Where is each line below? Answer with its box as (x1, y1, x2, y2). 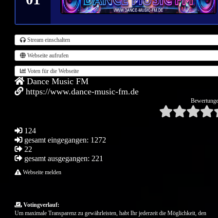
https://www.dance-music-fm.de (23, 86, 139, 96)
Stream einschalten (26, 36, 70, 43)
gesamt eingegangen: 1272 (22, 135, 106, 144)
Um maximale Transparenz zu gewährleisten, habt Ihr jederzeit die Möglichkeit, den (15, 209, 206, 217)
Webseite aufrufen (26, 52, 69, 59)
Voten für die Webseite (26, 67, 79, 74)
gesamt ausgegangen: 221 (22, 154, 103, 163)
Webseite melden (21, 168, 61, 176)
